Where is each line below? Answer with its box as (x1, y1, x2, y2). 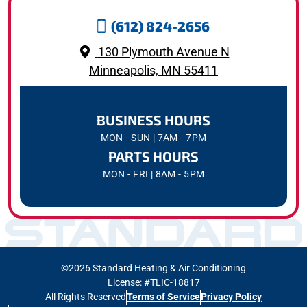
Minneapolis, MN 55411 (89, 62, 218, 77)
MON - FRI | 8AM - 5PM (102, 168, 205, 180)
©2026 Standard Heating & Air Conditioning (61, 262, 246, 274)
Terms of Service (127, 291, 200, 303)
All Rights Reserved (45, 291, 126, 303)
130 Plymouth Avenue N (97, 44, 230, 59)
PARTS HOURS (108, 147, 199, 164)
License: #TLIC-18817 (107, 277, 200, 288)
